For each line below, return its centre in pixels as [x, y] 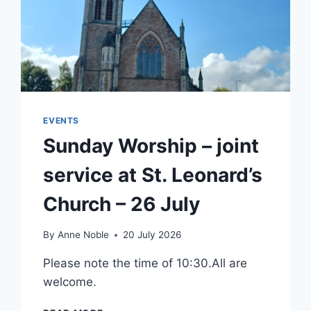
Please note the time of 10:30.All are [145, 263]
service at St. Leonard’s [153, 175]
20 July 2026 [152, 235]
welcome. [70, 282]
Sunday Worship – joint [151, 145]
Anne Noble [83, 235]
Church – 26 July [122, 204]
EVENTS [61, 120]
